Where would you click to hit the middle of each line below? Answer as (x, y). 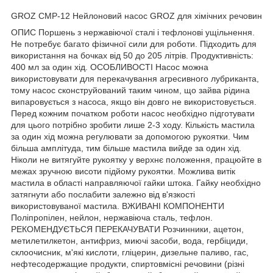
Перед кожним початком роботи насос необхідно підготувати (133, 113)
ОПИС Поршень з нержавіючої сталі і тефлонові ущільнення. (133, 32)
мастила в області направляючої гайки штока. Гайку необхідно (136, 183)
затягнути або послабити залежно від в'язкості (103, 194)
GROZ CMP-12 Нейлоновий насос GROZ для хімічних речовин (136, 16)
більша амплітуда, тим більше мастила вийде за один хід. (126, 148)
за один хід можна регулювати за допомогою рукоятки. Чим (130, 136)
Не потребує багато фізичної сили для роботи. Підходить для (134, 44)
